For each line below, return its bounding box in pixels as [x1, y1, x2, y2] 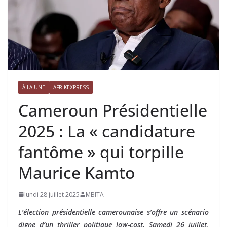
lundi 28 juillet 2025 [24, 190, 80, 199]
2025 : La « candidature [18, 120, 195, 142]
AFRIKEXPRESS [53, 83, 89, 91]
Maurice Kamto [18, 161, 135, 183]
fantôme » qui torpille [18, 140, 184, 163]
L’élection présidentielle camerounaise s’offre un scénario [18, 207, 209, 217]
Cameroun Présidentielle [18, 99, 207, 121]
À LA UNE [22, 83, 45, 91]
